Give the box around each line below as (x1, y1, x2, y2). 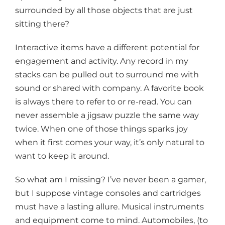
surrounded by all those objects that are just (15, 6, 193, 16)
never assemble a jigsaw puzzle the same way (15, 110, 199, 121)
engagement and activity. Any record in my (15, 56, 188, 66)
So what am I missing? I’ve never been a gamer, (15, 175, 206, 185)
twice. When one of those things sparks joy (15, 124, 188, 134)
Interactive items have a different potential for (15, 43, 199, 53)
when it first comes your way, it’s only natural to (15, 138, 204, 148)
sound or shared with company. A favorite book (15, 83, 204, 93)
